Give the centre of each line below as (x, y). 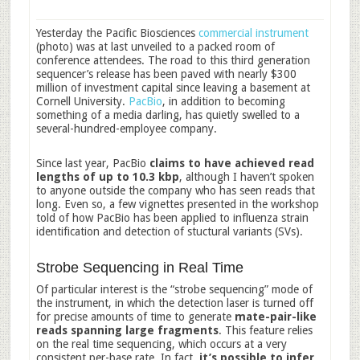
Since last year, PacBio (92, 163)
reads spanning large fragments (127, 330)
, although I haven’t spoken (246, 177)
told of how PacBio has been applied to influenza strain (172, 218)
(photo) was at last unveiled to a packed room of (155, 47)
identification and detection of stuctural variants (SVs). (169, 231)
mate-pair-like (274, 317)
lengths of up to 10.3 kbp (107, 177)
